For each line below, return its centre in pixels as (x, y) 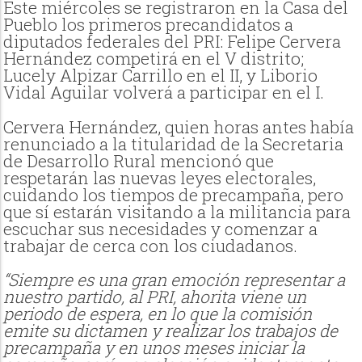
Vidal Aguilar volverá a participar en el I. (164, 93)
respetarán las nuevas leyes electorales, (160, 177)
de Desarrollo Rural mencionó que (139, 160)
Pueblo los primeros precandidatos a (149, 25)
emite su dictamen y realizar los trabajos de (171, 331)
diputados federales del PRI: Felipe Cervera (173, 42)
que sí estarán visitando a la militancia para (177, 211)
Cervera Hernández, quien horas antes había (179, 126)
